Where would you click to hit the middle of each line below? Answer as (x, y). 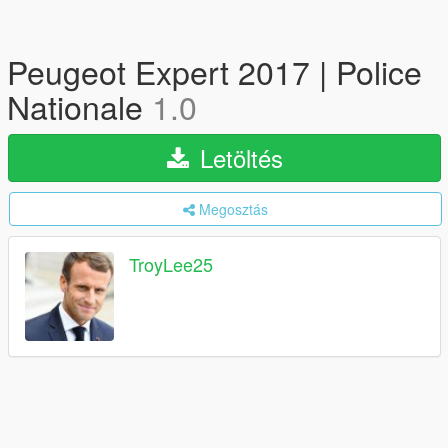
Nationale (79, 106)
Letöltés (237, 157)
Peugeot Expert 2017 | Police (214, 71)
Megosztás (233, 209)
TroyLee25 (171, 264)
